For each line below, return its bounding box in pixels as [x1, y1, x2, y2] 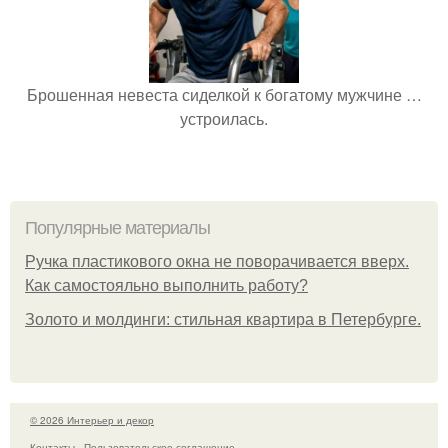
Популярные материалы [25, 218, 210, 238]
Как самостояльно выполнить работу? [25, 277, 308, 294]
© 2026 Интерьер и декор [30, 413, 154, 427]
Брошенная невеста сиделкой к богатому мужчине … [26, 83, 422, 106]
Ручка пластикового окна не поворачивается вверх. [25, 253, 409, 270]
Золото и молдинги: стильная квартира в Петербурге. [25, 311, 421, 328]
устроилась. [180, 107, 268, 130]
